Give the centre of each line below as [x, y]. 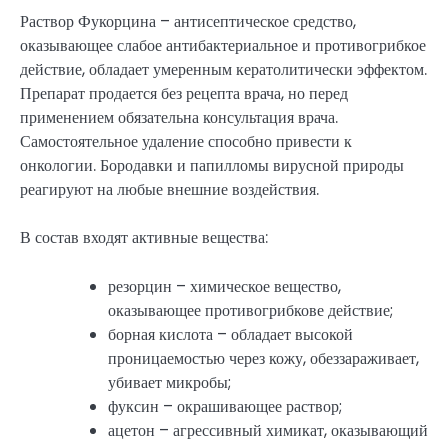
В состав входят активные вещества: [144, 238]
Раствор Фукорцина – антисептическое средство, [188, 22]
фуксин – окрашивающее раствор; [225, 406]
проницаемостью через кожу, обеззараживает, [263, 358]
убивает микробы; [169, 382]
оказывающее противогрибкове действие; [250, 310]
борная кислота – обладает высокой [230, 334]
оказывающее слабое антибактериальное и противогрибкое [223, 46]
